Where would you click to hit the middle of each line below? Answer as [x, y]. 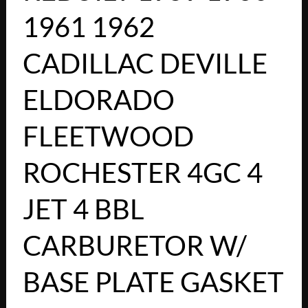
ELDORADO [98, 100]
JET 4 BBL [83, 209]
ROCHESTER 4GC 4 [142, 173]
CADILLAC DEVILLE [145, 64]
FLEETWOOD [108, 136]
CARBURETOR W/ [134, 246]
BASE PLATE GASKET [153, 282]
